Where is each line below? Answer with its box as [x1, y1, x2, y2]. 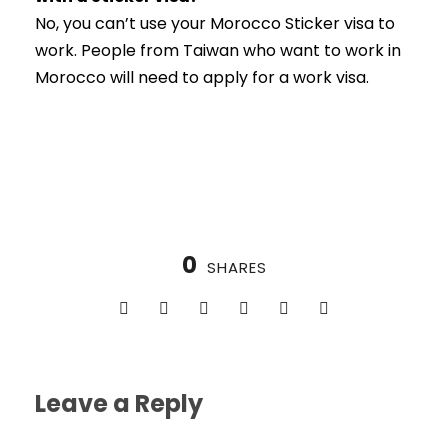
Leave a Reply [35, 387, 203, 421]
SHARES [206, 257, 267, 279]
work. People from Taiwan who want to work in [35, 39, 401, 63]
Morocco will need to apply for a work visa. [35, 66, 369, 90]
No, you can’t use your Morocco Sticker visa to [35, 12, 395, 36]
